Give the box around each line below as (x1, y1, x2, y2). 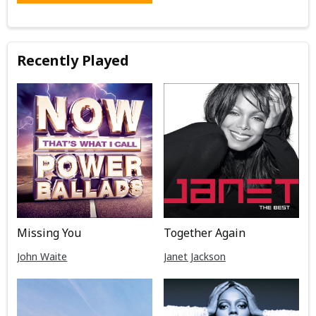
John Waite (17, 250, 68, 264)
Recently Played (17, 50, 130, 70)
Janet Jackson (163, 250, 226, 264)
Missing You (17, 225, 82, 241)
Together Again (163, 225, 245, 241)
